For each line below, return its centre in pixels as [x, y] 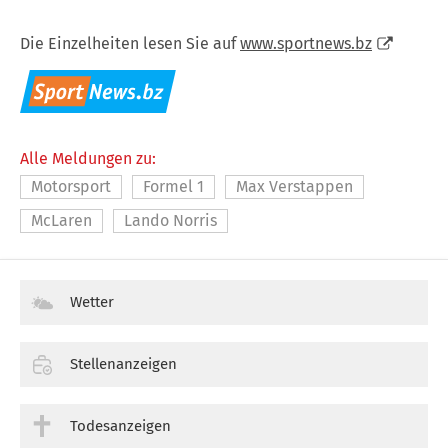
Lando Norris [170, 220]
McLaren [61, 220]
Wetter [92, 301]
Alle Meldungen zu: [88, 158]
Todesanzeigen [120, 425]
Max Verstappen [294, 186]
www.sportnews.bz [306, 43]
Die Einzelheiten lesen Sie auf [130, 43]
